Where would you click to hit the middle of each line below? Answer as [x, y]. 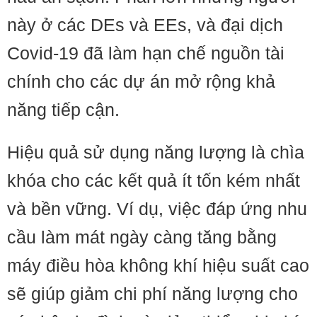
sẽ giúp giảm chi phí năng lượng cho [152, 294]
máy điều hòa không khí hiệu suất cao [158, 265]
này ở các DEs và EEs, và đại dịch [145, 25]
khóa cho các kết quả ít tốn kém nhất [154, 180]
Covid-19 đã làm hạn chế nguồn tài [146, 53]
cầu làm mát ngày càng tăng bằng [142, 237]
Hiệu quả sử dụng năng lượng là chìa [156, 152]
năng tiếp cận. [63, 110]
